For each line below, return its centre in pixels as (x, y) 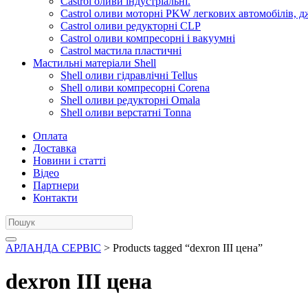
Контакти (55, 198)
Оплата (50, 136)
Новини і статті (69, 161)
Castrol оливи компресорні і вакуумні (148, 38)
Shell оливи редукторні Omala (130, 100)
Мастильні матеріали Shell (95, 63)
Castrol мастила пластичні (121, 51)
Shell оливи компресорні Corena (135, 88)
